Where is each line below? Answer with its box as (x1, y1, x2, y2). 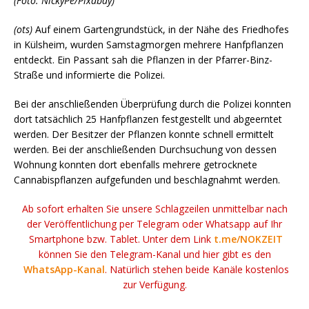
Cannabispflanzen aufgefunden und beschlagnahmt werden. (14, 172, 280, 186)
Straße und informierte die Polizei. (14, 68, 165, 81)
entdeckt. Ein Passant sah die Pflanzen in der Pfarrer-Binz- (14, 52, 272, 66)
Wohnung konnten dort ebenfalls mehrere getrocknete (14, 157, 257, 171)
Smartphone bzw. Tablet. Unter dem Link (26, 232, 214, 246)
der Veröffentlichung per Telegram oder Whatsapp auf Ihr (27, 217, 282, 230)
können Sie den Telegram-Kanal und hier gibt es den (38, 247, 271, 261)
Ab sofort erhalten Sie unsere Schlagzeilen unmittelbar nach (21, 201, 288, 215)
